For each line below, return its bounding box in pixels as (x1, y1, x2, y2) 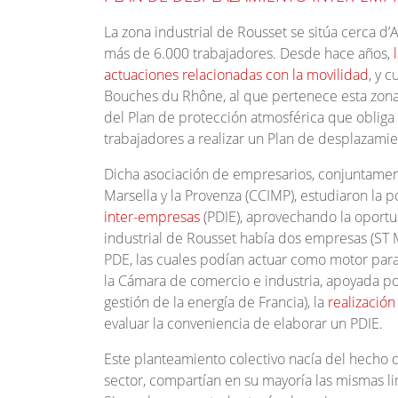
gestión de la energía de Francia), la (104, 292, 328, 313)
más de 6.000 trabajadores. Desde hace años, (104, 44, 390, 64)
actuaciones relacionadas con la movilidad (104, 65, 369, 85)
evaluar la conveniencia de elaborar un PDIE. (104, 314, 383, 334)
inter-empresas (104, 207, 200, 227)
